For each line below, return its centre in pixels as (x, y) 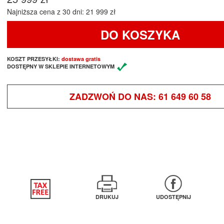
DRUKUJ (107, 196)
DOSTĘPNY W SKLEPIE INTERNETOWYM (61, 66)
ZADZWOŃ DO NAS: (114, 96)
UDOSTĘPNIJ (173, 196)
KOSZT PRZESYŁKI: (34, 58)
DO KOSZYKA (140, 34)
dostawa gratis (81, 58)
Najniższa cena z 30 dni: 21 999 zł (61, 11)
